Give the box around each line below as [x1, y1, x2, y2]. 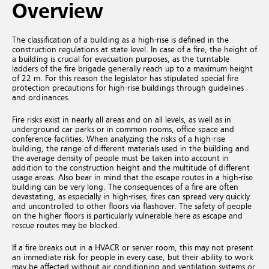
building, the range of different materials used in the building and [12, 144, 249, 153]
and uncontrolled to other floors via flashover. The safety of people [12, 202, 252, 211]
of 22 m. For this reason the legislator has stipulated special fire [12, 74, 238, 83]
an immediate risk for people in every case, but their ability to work [12, 253, 253, 262]
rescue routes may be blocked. [12, 221, 120, 230]
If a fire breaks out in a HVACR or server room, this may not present [12, 243, 253, 252]
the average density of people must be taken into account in [12, 154, 229, 163]
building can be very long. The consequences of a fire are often [12, 183, 238, 192]
